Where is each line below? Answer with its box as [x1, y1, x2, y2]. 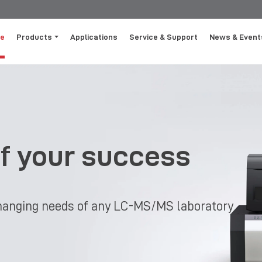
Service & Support [129, 33, 198, 42]
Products [16, 33, 53, 42]
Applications [70, 33, 118, 42]
